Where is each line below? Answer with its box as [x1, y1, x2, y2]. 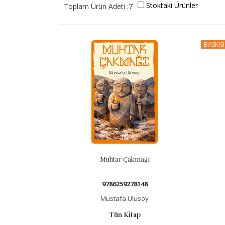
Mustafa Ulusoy [100, 194, 149, 203]
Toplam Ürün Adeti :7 [64, 2, 133, 11]
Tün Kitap [108, 211, 141, 219]
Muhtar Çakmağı [99, 156, 150, 164]
